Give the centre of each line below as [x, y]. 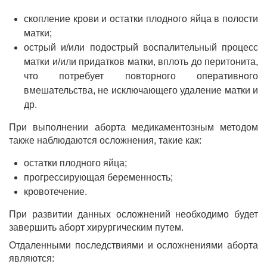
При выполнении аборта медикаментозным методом [133, 127]
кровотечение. [55, 192]
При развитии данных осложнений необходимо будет [133, 214]
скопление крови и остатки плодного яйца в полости [141, 19]
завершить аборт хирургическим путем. [96, 227]
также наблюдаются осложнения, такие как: [105, 140]
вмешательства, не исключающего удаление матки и [141, 90]
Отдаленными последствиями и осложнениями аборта [133, 245]
